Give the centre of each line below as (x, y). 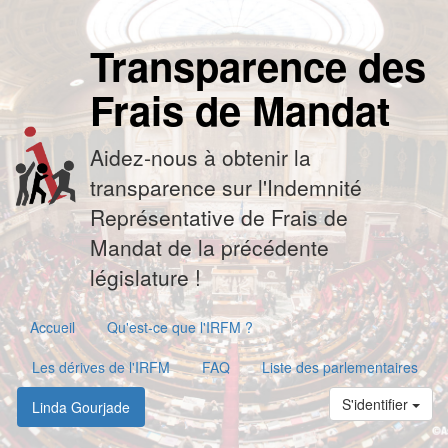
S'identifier (377, 404)
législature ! (145, 277)
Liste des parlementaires (340, 367)
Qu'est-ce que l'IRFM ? (180, 327)
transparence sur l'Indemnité (225, 187)
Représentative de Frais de (218, 217)
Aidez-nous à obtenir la (200, 157)
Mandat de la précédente (209, 247)
